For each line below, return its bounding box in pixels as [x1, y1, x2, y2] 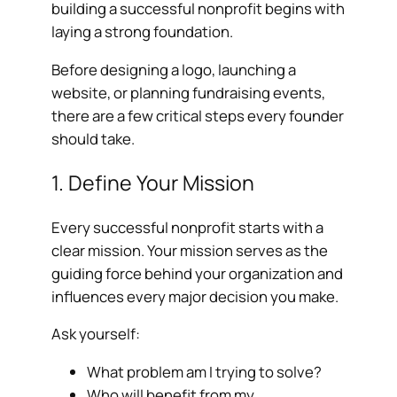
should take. [51, 128, 136, 150]
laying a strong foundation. [51, 21, 234, 43]
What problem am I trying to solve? [87, 362, 323, 383]
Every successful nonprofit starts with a [51, 216, 324, 237]
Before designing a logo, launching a [51, 59, 297, 81]
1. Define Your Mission [51, 168, 255, 198]
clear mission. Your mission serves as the [51, 239, 329, 261]
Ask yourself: [51, 323, 141, 345]
